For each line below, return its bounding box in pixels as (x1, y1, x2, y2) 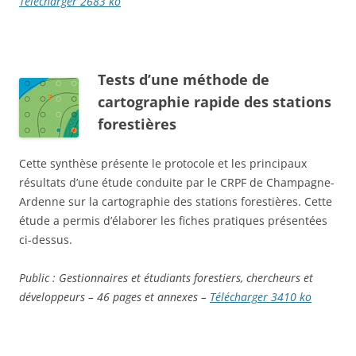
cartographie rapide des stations (98, 92, 331, 112)
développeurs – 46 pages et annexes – (19, 289, 210, 305)
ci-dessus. (19, 232, 72, 248)
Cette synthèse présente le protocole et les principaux (19, 156, 307, 172)
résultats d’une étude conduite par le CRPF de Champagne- (19, 175, 335, 191)
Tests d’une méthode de (98, 70, 269, 90)
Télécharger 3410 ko (210, 289, 311, 305)
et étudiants (131, 270, 194, 286)
